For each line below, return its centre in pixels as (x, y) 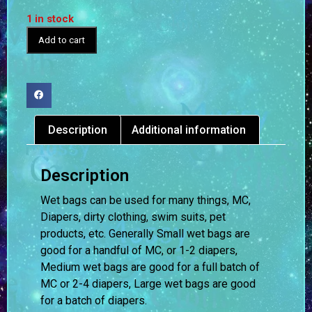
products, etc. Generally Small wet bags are (145, 234)
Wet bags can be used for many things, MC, (146, 201)
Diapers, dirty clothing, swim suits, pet (133, 217)
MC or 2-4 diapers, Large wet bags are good (148, 284)
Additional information (188, 130)
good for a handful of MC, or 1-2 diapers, (139, 251)
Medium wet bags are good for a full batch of (150, 267)
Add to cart (62, 40)
